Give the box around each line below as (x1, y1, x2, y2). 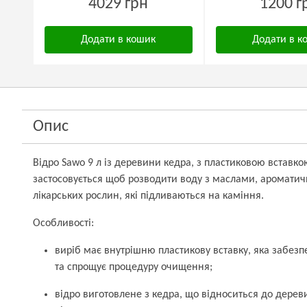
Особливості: (33, 218, 94, 229)
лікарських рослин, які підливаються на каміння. (33, 191, 264, 201)
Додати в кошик (81, 34, 156, 45)
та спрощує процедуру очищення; (55, 262, 212, 273)
